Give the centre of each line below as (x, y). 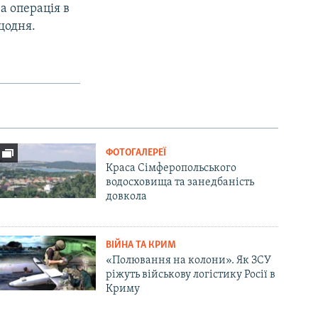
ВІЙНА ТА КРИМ (141, 245)
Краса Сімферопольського (171, 168)
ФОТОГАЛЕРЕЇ (136, 153)
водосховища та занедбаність (180, 182)
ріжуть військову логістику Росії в (191, 274)
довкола (127, 196)
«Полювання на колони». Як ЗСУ (189, 260)
